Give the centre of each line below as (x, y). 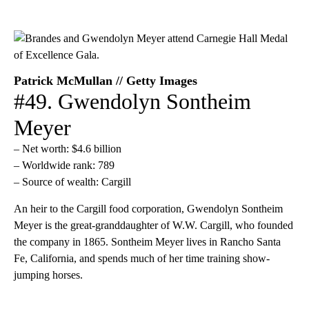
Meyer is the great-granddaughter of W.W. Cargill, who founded (153, 225)
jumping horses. (48, 275)
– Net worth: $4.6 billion (68, 148)
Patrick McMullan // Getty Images (106, 80)
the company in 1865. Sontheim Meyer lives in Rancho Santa (147, 241)
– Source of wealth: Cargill (72, 181)
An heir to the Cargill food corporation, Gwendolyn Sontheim (148, 208)
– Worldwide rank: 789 (64, 165)
